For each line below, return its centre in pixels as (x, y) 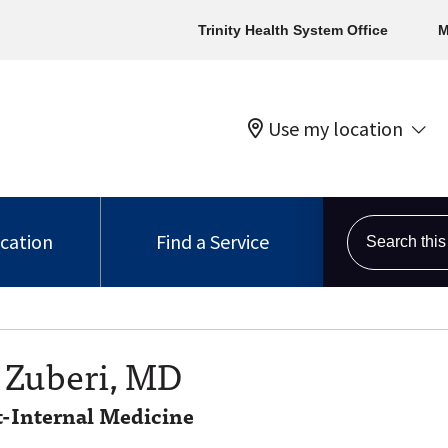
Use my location (335, 128)
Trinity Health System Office (293, 30)
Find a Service (212, 241)
